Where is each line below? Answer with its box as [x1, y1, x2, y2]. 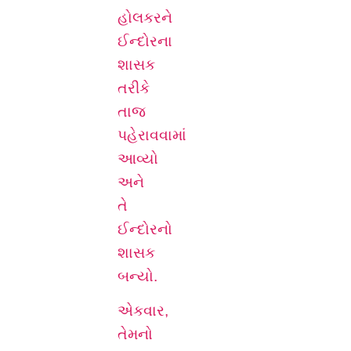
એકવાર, [118, 302, 168, 319]
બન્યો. [118, 267, 161, 284]
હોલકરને [118, 9, 172, 26]
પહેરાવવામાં [118, 126, 186, 143]
